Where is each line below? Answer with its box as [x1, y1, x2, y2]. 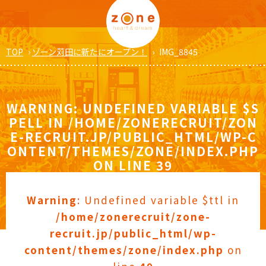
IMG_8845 [159, 45, 198, 58]
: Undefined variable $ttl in [77, 192, 239, 207]
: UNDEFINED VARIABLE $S [74, 99, 259, 117]
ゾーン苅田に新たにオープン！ [32, 45, 147, 58]
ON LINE [93, 156, 156, 174]
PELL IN [8, 113, 68, 131]
